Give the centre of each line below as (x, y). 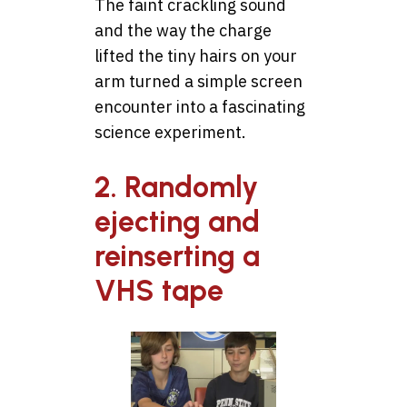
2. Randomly (176, 187)
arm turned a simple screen (199, 82)
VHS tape (159, 290)
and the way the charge (183, 31)
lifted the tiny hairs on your (196, 56)
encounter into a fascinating (200, 107)
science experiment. (170, 133)
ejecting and (177, 221)
